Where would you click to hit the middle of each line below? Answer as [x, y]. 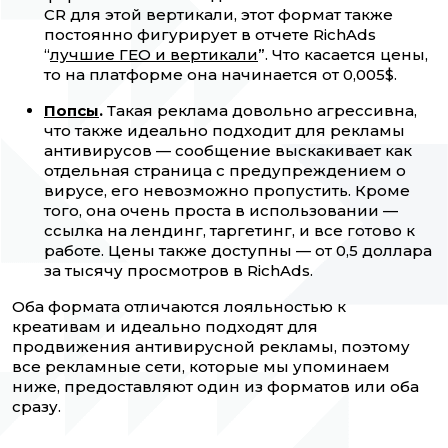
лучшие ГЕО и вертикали [154, 55]
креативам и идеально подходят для [165, 327]
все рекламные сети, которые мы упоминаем [201, 367]
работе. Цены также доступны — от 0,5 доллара [238, 251]
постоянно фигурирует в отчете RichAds [210, 35]
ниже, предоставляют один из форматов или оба [215, 387]
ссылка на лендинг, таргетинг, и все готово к [229, 231]
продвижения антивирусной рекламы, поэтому [211, 347]
